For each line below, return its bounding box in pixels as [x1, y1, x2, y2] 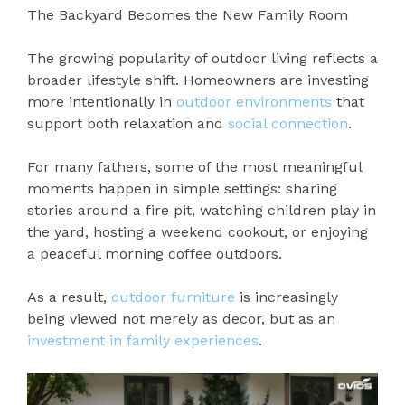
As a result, [27, 288, 111, 306]
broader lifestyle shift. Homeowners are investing [27, 71, 369, 89]
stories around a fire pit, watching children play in [27, 202, 376, 220]
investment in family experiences [27, 332, 259, 350]
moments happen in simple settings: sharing [27, 180, 337, 198]
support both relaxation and [27, 115, 228, 133]
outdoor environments [176, 93, 332, 111]
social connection [228, 115, 348, 133]
